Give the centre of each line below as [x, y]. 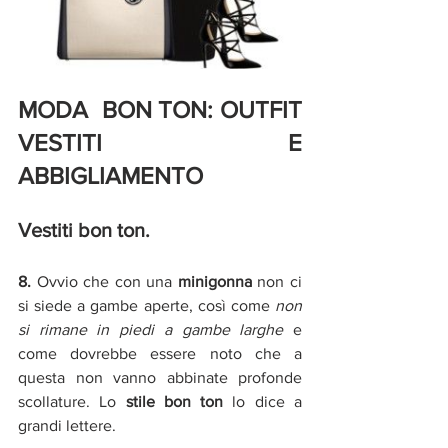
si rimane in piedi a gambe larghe [151, 330]
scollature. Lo [72, 402]
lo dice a [263, 402]
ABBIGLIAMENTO [110, 176]
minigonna [214, 282]
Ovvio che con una [107, 282]
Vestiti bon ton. [84, 230]
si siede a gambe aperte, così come [146, 306]
